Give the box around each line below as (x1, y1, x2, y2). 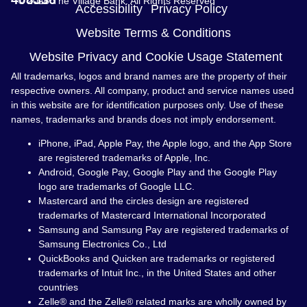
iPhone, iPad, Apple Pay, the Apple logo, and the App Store (38, 138, 292, 149)
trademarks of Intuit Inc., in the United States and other (38, 267, 276, 279)
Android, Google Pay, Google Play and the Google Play (38, 167, 277, 178)
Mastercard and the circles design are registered (38, 195, 249, 207)
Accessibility (75, 1, 143, 16)
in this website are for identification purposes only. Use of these (11, 99, 284, 110)
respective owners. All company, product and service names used (11, 84, 294, 96)
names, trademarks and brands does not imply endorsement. (11, 113, 276, 125)
